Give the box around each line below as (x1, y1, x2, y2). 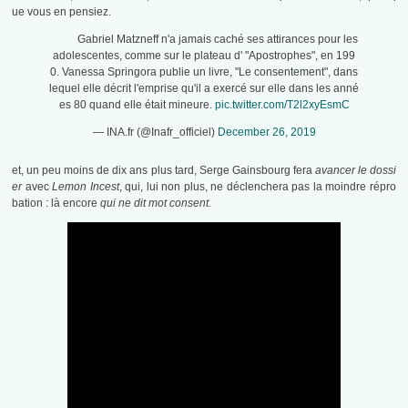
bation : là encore (12, 197, 101, 210)
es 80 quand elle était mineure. (58, 98, 215, 112)
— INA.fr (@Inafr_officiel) (92, 126, 218, 139)
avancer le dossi (314, 164, 396, 178)
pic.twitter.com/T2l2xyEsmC (214, 98, 350, 112)
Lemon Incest (52, 180, 119, 194)
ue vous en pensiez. (12, 5, 112, 19)
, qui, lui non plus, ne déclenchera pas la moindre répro (118, 180, 396, 194)
